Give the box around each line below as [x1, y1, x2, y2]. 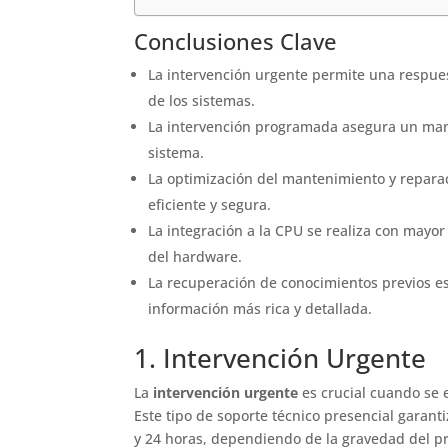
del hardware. [148, 246, 243, 266]
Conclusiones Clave [134, 25, 338, 56]
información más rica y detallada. [148, 298, 373, 318]
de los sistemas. [148, 90, 256, 110]
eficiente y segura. [148, 194, 272, 214]
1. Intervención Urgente [134, 339, 427, 376]
